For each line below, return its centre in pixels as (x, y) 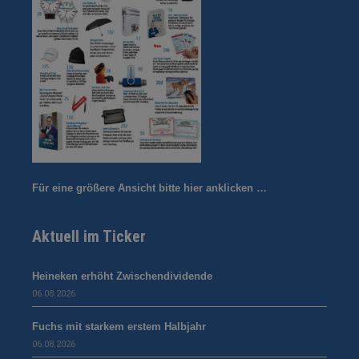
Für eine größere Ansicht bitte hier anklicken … (149, 188)
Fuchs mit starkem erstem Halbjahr (119, 327)
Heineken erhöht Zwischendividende (122, 276)
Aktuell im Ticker (89, 237)
